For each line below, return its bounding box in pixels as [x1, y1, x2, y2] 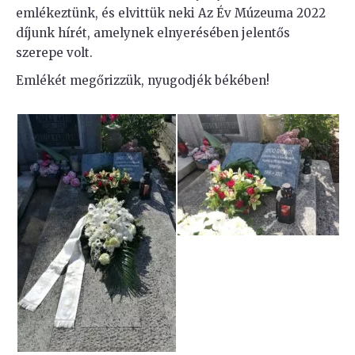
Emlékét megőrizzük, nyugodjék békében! [16, 73, 269, 88]
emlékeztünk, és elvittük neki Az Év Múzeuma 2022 [16, 6, 326, 21]
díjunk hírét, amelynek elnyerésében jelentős [16, 25, 290, 40]
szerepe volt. [16, 45, 93, 60]
